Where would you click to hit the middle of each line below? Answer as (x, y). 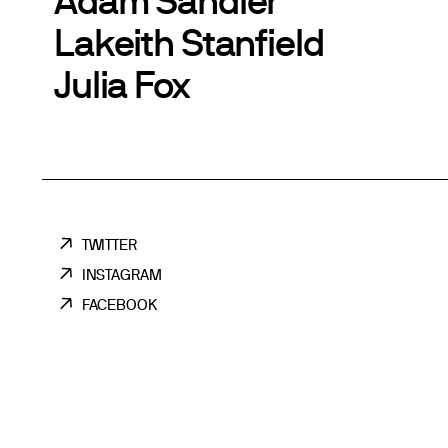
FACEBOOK (119, 304)
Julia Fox (121, 84)
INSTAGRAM (121, 275)
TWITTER (109, 245)
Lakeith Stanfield (189, 42)
